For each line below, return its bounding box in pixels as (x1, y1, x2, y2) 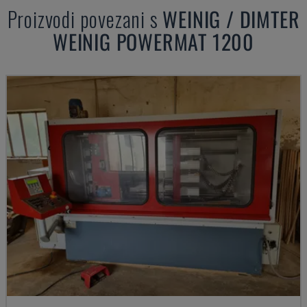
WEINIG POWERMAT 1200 (53, 26, 254, 57)
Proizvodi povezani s (7, 3, 163, 34)
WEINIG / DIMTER (162, 3, 300, 34)
